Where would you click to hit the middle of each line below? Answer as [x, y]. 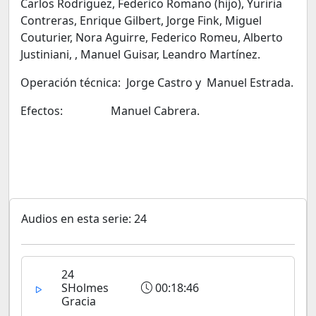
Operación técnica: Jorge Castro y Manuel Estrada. [157, 83]
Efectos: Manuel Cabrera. [110, 111]
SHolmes [85, 288]
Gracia [79, 301]
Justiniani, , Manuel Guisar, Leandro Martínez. [140, 54]
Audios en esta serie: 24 [84, 219]
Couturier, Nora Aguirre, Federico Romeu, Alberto [152, 37]
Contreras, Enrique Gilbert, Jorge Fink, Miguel [141, 20]
